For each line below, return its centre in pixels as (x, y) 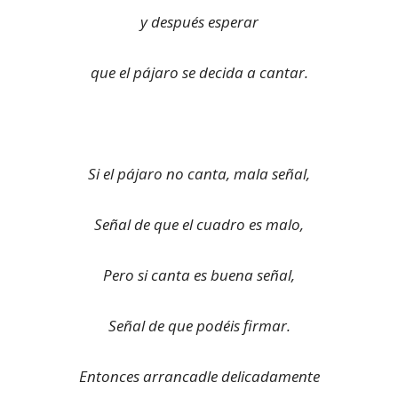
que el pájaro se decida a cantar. (199, 72)
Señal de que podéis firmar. (199, 326)
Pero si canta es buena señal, (199, 275)
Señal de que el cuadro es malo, (199, 224)
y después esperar (199, 22)
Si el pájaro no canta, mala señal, (199, 174)
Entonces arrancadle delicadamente (199, 376)
